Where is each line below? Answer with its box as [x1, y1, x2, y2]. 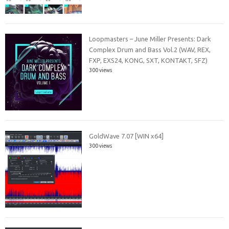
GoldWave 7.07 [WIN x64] [89, 132, 164, 140]
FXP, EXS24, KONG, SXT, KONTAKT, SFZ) [89, 57, 208, 64]
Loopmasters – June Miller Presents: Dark [89, 35, 211, 43]
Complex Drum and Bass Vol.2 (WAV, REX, [89, 46, 211, 54]
